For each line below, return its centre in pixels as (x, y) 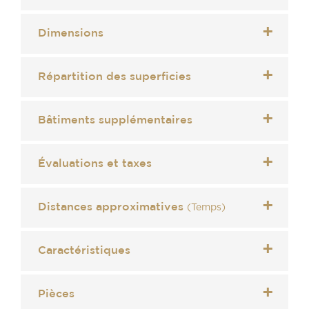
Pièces (56, 294)
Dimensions (71, 33)
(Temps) (206, 207)
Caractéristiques (84, 250)
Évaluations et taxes (95, 163)
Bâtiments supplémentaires (115, 120)
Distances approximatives (112, 207)
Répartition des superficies (114, 77)
